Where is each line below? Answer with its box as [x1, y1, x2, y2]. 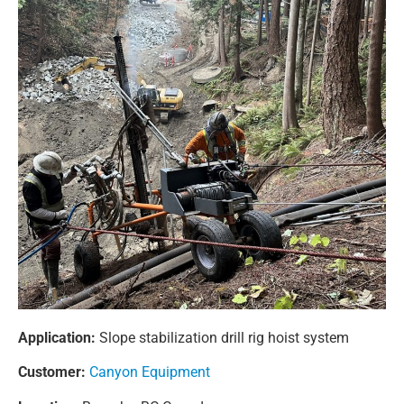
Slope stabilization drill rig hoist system [96, 329, 349, 346]
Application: [18, 329, 96, 346]
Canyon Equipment [89, 363, 217, 381]
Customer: [18, 363, 86, 381]
